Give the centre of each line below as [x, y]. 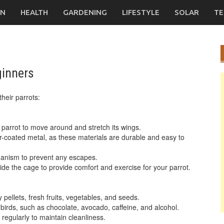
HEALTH [34, 12]
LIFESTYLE [141, 12]
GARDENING [85, 12]
